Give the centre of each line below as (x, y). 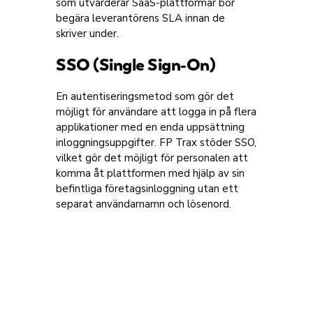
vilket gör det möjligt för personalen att (152, 158)
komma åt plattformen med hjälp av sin (150, 173)
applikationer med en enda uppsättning (150, 127)
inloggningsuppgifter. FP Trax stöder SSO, (156, 143)
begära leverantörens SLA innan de (140, 18)
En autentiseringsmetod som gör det (145, 96)
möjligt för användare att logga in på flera (156, 112)
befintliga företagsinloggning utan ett (147, 189)
